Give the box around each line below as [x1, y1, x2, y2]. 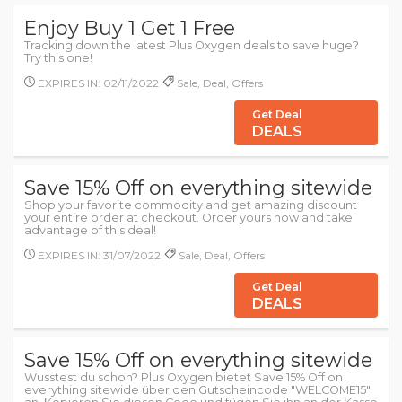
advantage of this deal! [24, 223, 156, 237]
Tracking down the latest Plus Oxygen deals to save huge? [24, 39, 359, 52]
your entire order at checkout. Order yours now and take [24, 211, 353, 224]
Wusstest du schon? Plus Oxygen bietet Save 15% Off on [24, 371, 343, 384]
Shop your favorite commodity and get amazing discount [24, 198, 357, 212]
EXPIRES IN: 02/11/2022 [35, 76, 159, 90]
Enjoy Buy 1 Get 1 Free [24, 16, 235, 39]
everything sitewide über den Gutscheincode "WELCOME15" [24, 383, 371, 397]
